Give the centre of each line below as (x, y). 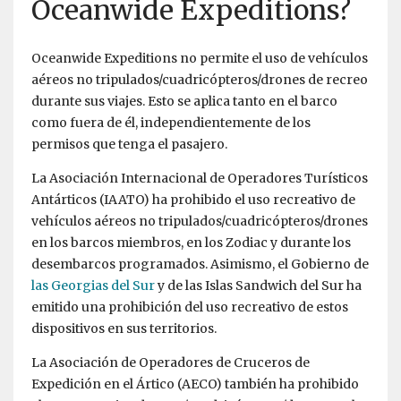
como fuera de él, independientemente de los (171, 123)
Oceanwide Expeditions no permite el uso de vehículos (200, 59)
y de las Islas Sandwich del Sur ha (258, 286)
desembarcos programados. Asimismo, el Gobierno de (200, 264)
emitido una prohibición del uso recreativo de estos (190, 307)
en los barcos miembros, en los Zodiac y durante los (191, 243)
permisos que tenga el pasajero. (129, 145)
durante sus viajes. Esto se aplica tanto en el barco (184, 102)
